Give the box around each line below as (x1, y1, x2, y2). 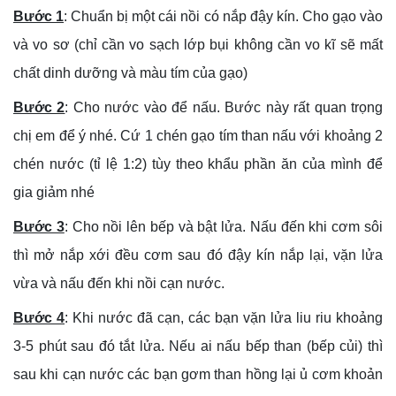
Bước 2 (13, 99, 65, 115)
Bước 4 (13, 309, 65, 325)
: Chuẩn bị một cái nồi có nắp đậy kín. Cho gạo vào (64, 8, 384, 24)
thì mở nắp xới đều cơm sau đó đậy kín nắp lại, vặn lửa (13, 247, 383, 263)
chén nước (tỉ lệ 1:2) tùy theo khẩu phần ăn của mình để (13, 156, 383, 171)
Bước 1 (13, 8, 65, 24)
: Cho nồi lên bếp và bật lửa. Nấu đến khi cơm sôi (64, 218, 384, 234)
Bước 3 (13, 218, 65, 234)
